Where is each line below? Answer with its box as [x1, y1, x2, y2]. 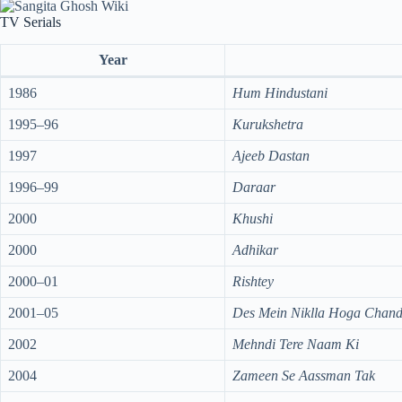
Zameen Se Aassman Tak [232, 368, 375, 384]
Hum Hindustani [232, 85, 328, 101]
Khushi [232, 211, 273, 227]
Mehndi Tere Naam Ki [232, 336, 359, 353]
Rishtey [232, 274, 274, 290]
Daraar [232, 179, 275, 196]
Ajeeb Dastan [232, 148, 310, 164]
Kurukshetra [232, 117, 303, 133]
